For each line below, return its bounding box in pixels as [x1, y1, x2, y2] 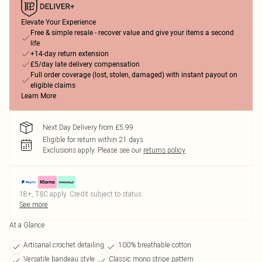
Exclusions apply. [43, 146, 96, 154]
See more [19, 200, 48, 209]
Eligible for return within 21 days [43, 135, 143, 144]
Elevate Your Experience [21, 18, 96, 26]
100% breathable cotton [118, 240, 191, 249]
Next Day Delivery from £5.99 [43, 123, 133, 132]
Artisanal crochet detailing [23, 240, 104, 249]
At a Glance [9, 220, 45, 229]
